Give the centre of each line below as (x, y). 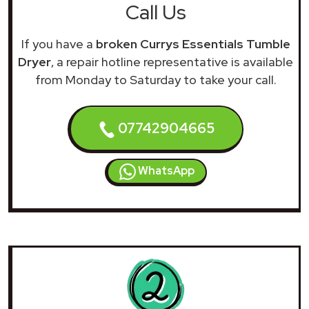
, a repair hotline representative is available (172, 61)
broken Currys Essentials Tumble (193, 43)
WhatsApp (165, 170)
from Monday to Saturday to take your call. (156, 79)
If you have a (58, 43)
